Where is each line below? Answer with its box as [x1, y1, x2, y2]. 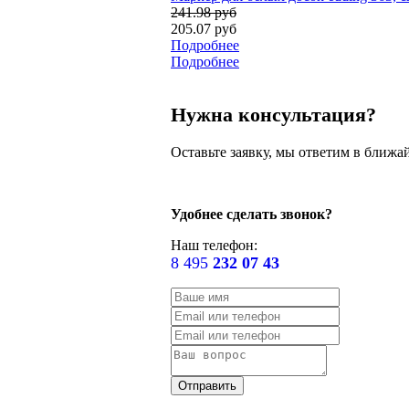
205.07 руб [171, 21, 236, 37]
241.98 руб [171, 5, 236, 21]
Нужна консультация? [171, 103, 376, 127]
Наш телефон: [171, 236, 257, 253]
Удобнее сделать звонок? [171, 205, 332, 222]
